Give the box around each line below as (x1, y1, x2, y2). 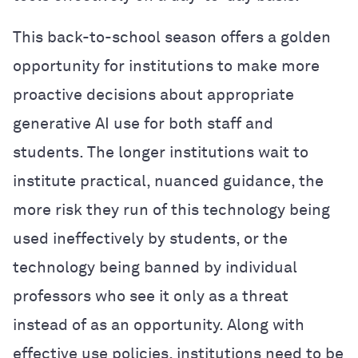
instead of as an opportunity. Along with (13, 316, 304, 333)
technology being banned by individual (13, 259, 297, 276)
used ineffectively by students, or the (13, 230, 288, 247)
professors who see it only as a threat (13, 288, 288, 304)
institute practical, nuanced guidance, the (13, 173, 324, 189)
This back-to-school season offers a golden (13, 29, 331, 46)
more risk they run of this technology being (13, 201, 330, 218)
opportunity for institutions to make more (13, 58, 320, 74)
